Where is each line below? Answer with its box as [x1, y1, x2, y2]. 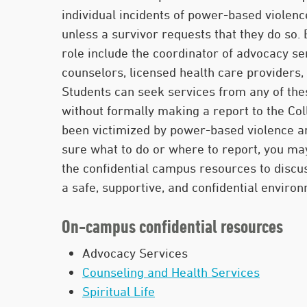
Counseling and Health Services [82, 265, 260, 280]
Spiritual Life [82, 284, 155, 299]
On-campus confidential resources [62, 216, 283, 237]
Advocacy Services [82, 245, 188, 260]
